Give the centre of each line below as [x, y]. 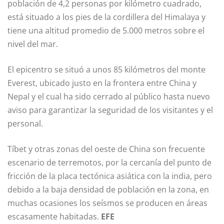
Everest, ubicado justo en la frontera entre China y [102, 83]
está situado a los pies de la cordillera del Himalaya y [106, 17]
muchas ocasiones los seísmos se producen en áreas [107, 203]
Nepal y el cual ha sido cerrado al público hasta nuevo [109, 96]
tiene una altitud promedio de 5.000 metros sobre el [106, 30]
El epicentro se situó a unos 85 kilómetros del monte [106, 69]
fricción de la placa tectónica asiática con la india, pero [110, 176]
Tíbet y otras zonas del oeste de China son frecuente [106, 149]
